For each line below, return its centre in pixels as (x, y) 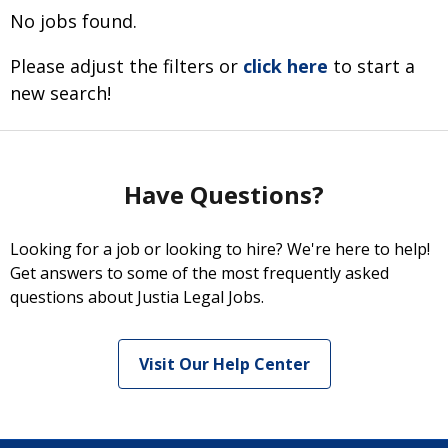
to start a (374, 66)
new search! (60, 93)
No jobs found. (73, 21)
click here (285, 66)
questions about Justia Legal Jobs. (137, 297)
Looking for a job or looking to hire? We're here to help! (220, 249)
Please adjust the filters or (126, 66)
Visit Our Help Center (224, 364)
